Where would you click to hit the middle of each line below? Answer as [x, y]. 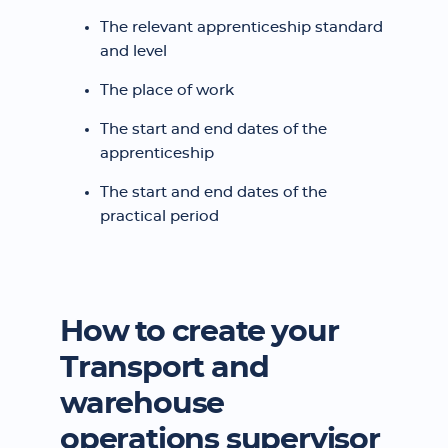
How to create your [199, 332]
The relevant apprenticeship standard [241, 27]
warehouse [142, 404]
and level [133, 51]
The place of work [167, 90]
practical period [159, 216]
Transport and [164, 368]
